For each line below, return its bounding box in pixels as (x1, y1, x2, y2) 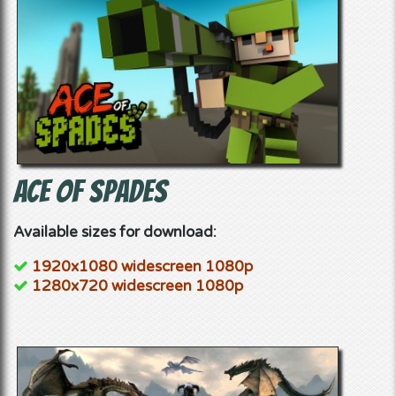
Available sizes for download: (13, 223, 217, 242)
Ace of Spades (13, 175, 167, 209)
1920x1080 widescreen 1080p (32, 257, 253, 277)
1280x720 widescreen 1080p (32, 277, 243, 296)
